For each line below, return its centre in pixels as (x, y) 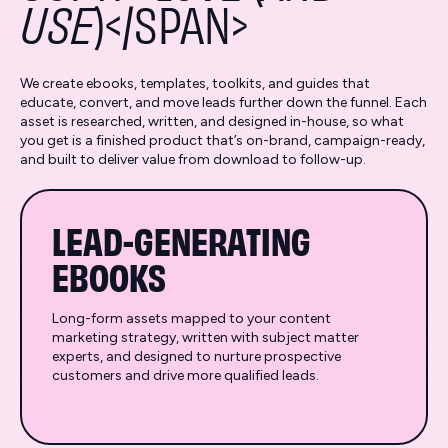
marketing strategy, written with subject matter (205, 337)
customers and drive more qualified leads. (185, 375)
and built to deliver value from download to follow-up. (193, 159)
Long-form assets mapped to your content (191, 318)
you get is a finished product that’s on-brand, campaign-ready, (222, 140)
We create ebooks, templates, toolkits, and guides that (195, 83)
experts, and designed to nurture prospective (196, 356)
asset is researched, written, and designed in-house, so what (212, 121)
